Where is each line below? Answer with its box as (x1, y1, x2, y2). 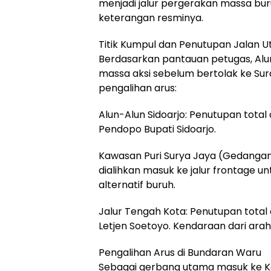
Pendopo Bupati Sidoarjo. (99, 122, 216, 136)
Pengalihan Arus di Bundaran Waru (99, 245, 261, 260)
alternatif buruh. (99, 177, 175, 192)
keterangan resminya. (99, 10, 203, 25)
